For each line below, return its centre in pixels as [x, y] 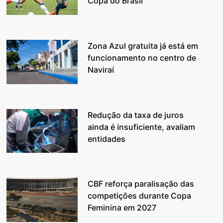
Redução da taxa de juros [136, 115]
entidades [107, 139]
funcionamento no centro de [142, 57]
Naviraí [101, 69]
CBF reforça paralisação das [141, 184]
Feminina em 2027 [122, 208]
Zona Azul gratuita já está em [143, 46]
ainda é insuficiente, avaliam [142, 127]
